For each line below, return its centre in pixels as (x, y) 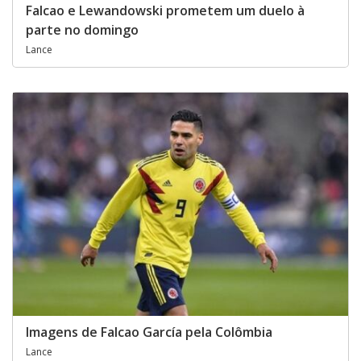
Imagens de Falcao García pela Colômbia (149, 332)
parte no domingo (82, 30)
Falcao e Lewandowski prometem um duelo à (165, 11)
